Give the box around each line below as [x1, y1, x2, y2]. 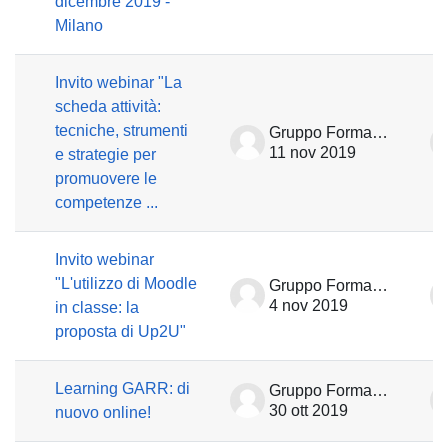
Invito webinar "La [55, 74, 182, 91]
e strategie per [55, 146, 156, 163]
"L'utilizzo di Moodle [55, 275, 197, 292]
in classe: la [55, 299, 139, 316]
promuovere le [55, 170, 157, 187]
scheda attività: [55, 98, 161, 115]
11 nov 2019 [269, 144, 356, 161]
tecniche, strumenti [55, 122, 188, 139]
